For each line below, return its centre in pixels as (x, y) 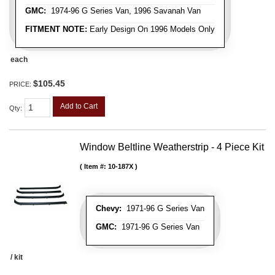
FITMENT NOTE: (56, 29)
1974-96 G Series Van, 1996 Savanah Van (123, 11)
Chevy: (109, 209)
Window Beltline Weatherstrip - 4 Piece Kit (172, 147)
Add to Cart (79, 107)
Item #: (96, 167)
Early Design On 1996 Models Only (151, 29)
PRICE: (21, 84)
